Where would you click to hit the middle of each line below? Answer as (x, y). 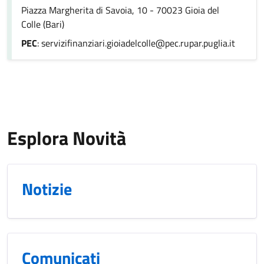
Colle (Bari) (43, 24)
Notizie (47, 189)
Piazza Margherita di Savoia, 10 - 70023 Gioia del (120, 10)
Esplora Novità (67, 138)
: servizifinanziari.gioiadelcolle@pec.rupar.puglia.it (136, 43)
